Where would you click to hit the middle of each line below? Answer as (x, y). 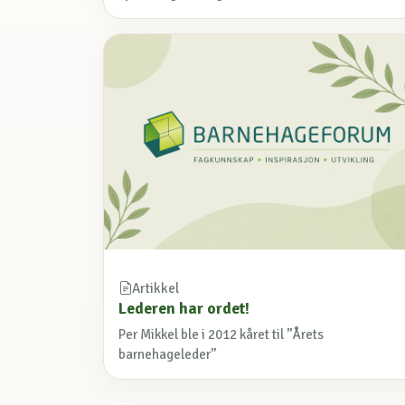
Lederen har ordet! (184, 309)
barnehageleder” (168, 355)
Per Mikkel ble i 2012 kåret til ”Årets (221, 335)
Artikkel (155, 289)
